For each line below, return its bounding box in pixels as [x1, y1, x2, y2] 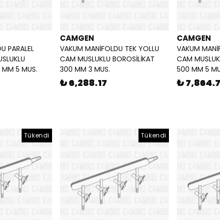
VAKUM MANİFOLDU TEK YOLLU [60, 44, 159, 54]
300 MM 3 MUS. [60, 64, 110, 75]
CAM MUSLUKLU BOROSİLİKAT [60, 54, 155, 64]
